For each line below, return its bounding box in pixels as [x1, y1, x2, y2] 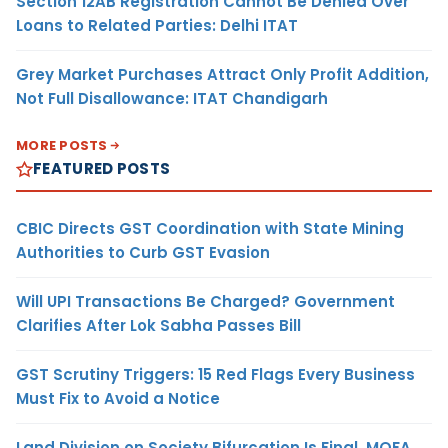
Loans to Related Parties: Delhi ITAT [16, 15, 298, 37]
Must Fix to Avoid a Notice [16, 388, 220, 410]
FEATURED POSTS [33, 158, 171, 180]
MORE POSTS [16, 136, 108, 156]
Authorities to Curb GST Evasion [16, 242, 270, 264]
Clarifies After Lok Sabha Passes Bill [16, 315, 301, 337]
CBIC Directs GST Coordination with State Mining [16, 218, 404, 240]
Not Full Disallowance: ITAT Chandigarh [16, 88, 328, 110]
